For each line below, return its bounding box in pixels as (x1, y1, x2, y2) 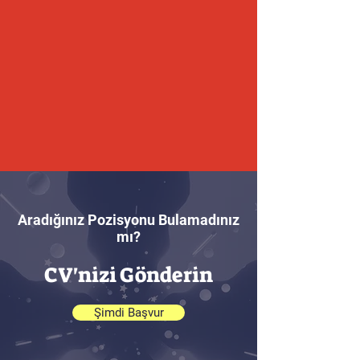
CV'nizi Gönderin (44, 260, 213, 288)
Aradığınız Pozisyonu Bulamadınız (18, 211, 239, 228)
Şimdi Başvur (93, 305, 164, 320)
